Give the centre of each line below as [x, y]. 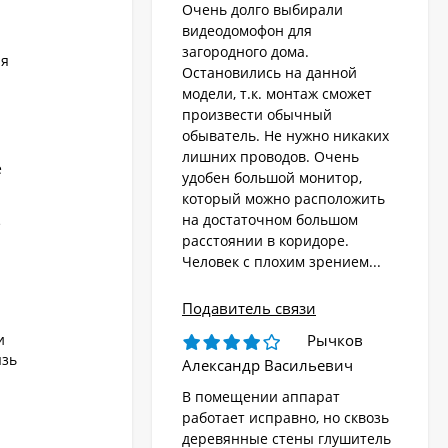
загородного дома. [245, 52]
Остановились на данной [269, 73]
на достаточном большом [270, 220]
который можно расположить [283, 199]
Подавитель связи [249, 308]
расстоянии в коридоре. [265, 241]
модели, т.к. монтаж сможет [277, 94]
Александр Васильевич [267, 365]
